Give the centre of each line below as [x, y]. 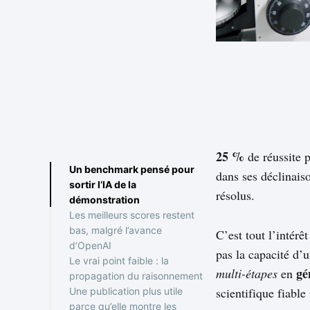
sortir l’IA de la [103, 184]
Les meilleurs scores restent [132, 215]
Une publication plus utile [126, 291]
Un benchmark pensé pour [132, 169]
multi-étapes [247, 274]
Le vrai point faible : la [119, 260]
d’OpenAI [90, 245]
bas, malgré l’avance [116, 230]
